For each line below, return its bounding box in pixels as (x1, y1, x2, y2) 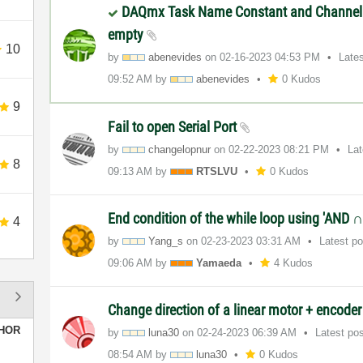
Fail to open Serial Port (108, 117, 241, 135)
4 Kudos (274, 256, 314, 269)
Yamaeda (196, 256, 242, 269)
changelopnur (148, 143, 211, 156)
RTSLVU (196, 164, 238, 177)
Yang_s (148, 234, 184, 247)
